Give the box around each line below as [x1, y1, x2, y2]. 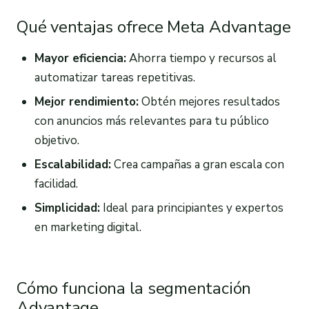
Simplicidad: [34, 199, 100, 216]
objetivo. [34, 132, 79, 149]
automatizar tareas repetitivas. [34, 70, 195, 86]
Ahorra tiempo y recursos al [126, 50, 277, 67]
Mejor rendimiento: [34, 94, 139, 110]
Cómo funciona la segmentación [17, 277, 252, 299]
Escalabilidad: [34, 156, 111, 172]
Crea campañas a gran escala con [110, 156, 284, 172]
